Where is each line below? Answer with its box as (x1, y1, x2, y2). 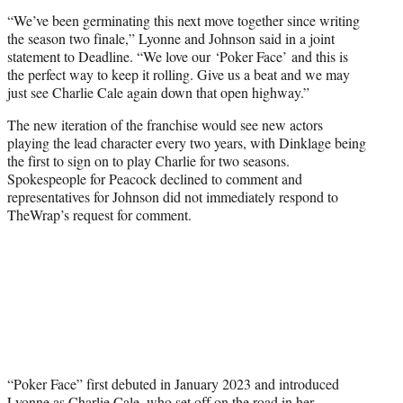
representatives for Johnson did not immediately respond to (7, 186, 338, 206)
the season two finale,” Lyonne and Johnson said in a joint (7, 28, 335, 48)
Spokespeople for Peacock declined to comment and (7, 168, 302, 188)
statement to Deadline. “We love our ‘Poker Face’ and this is (7, 46, 348, 66)
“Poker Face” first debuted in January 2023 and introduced (7, 374, 339, 394)
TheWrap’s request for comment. (7, 204, 192, 224)
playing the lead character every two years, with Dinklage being (7, 132, 366, 152)
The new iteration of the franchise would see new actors (7, 114, 323, 134)
